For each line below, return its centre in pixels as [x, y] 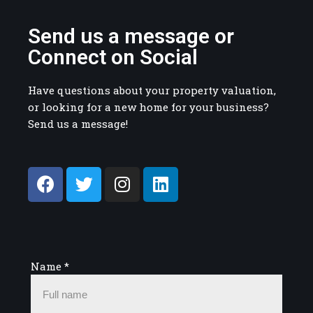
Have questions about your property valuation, [152, 90]
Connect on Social [113, 57]
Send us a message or [131, 36]
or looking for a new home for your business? [148, 107]
